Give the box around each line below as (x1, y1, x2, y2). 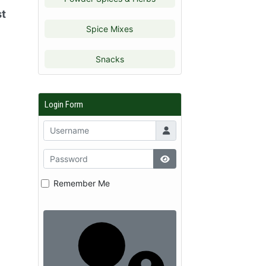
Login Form (44, 99, 83, 110)
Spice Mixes (86, 24, 134, 34)
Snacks (95, 54, 124, 64)
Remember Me (53, 178, 110, 188)
